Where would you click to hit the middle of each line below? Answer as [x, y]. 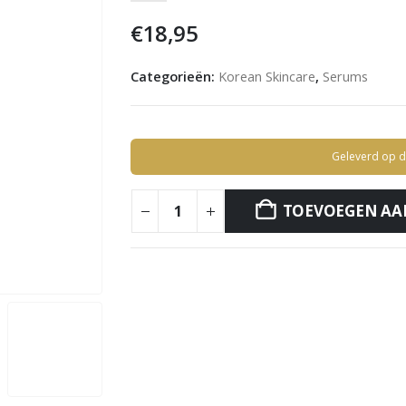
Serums [345, 76]
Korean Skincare [267, 76]
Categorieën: [174, 76]
